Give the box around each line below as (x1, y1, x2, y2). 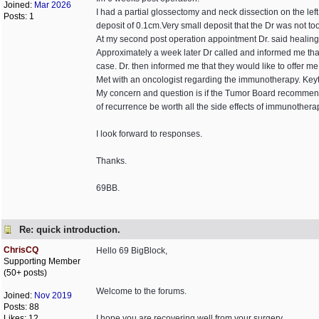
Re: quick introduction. (19, 224, 120, 235)
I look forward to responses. (96, 129, 202, 139)
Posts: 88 (4, 302, 39, 312)
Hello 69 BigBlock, (96, 246, 167, 256)
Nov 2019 (34, 291, 72, 300)
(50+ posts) (4, 268, 47, 278)
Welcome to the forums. (96, 286, 187, 296)
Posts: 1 (4, 11, 34, 21)
